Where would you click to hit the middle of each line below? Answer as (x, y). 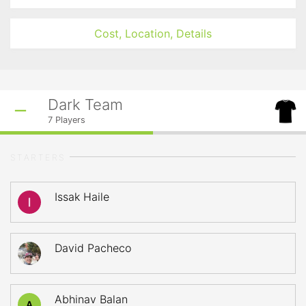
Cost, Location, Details (153, 33)
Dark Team (85, 105)
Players (69, 120)
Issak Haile (82, 197)
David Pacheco (93, 248)
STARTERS (38, 157)
